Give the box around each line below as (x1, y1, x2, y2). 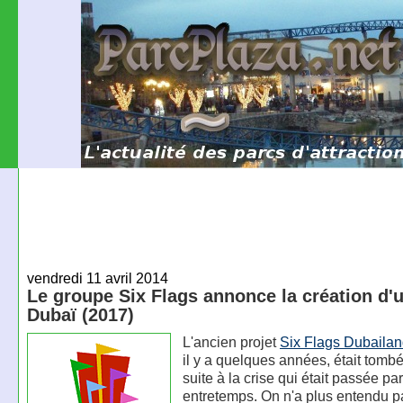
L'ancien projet (182, 334, 280, 351)
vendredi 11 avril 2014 (26, 269, 168, 286)
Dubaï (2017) (26, 304, 134, 325)
